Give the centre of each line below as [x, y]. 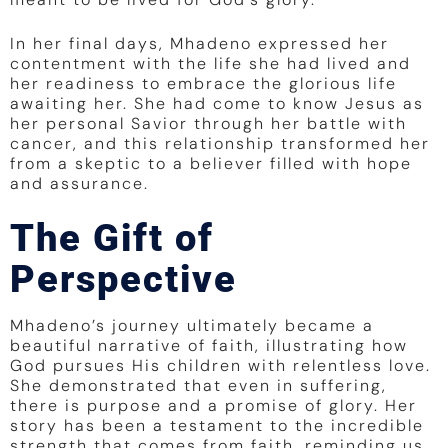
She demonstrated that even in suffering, [198, 386]
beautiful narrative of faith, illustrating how [209, 346]
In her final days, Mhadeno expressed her [199, 44]
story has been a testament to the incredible [217, 426]
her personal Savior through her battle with [208, 124]
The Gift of [112, 238]
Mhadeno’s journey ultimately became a [192, 326]
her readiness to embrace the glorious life [203, 84]
